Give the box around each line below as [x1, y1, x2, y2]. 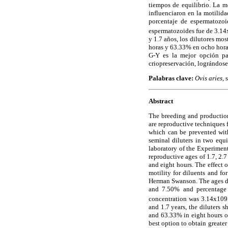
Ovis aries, [195, 74, 225, 82]
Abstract [149, 97, 173, 105]
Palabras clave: [149, 74, 195, 82]
